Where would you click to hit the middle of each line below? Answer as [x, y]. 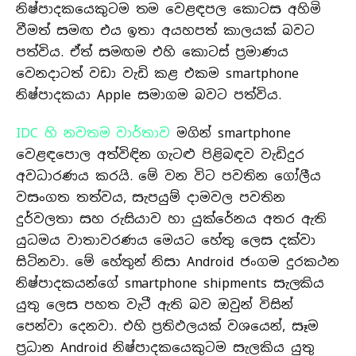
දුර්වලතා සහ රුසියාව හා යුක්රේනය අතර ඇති [171, 219]
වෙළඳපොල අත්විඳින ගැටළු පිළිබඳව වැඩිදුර [160, 154]
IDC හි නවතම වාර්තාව [93, 133]
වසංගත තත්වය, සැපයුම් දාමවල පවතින [151, 197]
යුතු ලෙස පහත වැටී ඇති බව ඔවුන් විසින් [155, 304]
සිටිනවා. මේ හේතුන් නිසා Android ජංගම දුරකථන [178, 261]
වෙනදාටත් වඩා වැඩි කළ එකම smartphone [157, 73]
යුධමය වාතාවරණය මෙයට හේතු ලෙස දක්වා [166, 240]
